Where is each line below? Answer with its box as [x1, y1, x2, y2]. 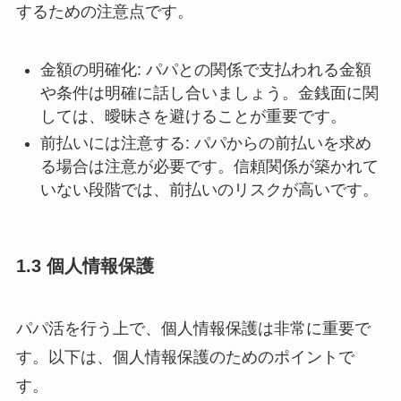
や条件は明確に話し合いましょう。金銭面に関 [39, 83, 379, 102]
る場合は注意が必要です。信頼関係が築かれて [39, 158, 379, 176]
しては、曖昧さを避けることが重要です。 [39, 107, 346, 125]
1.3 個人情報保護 [15, 256, 154, 277]
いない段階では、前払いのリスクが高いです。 [39, 181, 379, 200]
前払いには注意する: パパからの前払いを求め [39, 134, 371, 153]
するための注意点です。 [15, 2, 193, 21]
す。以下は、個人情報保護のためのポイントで [15, 347, 354, 366]
